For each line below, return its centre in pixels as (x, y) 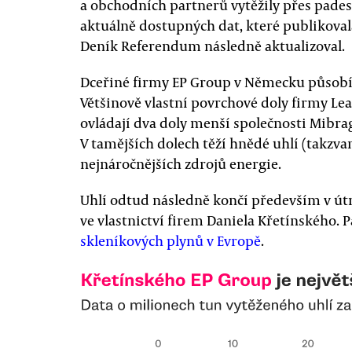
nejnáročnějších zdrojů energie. (181, 163)
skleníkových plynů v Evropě (170, 240)
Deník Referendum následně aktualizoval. (213, 46)
